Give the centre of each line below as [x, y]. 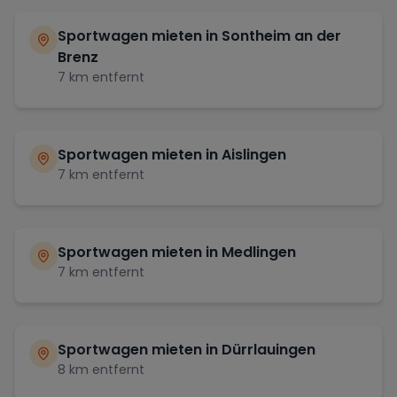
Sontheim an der [281, 36]
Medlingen [259, 252]
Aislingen [254, 155]
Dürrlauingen [269, 350]
